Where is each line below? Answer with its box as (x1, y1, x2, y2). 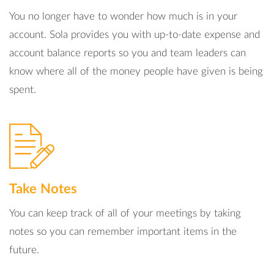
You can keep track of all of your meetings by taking (9, 208, 241, 218)
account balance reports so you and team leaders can (9, 48, 246, 58)
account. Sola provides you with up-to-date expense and (9, 29, 260, 40)
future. (9, 245, 39, 255)
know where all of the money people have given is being (9, 66, 263, 76)
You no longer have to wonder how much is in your (9, 11, 237, 21)
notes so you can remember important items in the (9, 226, 237, 237)
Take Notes (9, 182, 78, 196)
